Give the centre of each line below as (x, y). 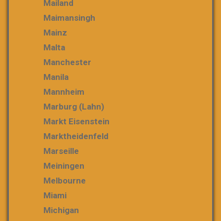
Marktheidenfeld (76, 136)
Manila (56, 77)
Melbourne (65, 180)
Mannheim (64, 92)
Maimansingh (69, 18)
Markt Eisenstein (76, 121)
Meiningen (64, 166)
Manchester (67, 62)
